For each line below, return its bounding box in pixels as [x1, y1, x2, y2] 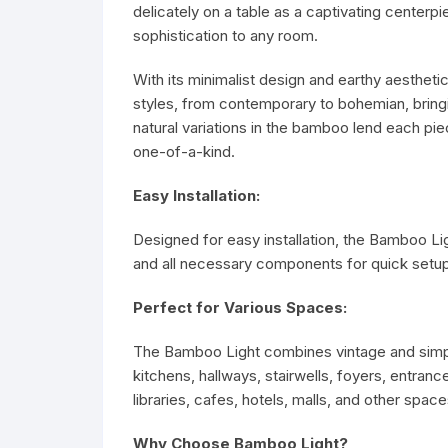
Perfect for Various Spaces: [133, 298, 347, 317]
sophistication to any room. [133, 26, 318, 45]
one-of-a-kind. [133, 142, 235, 161]
